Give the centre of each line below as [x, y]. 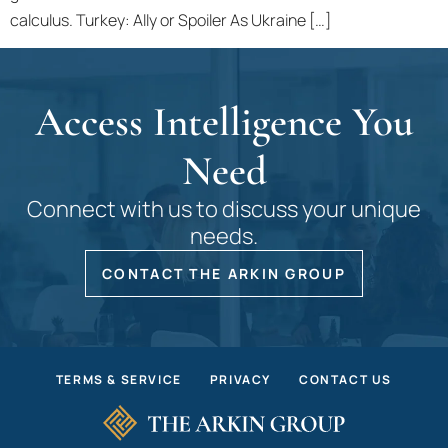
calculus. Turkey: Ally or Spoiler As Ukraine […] [170, 20]
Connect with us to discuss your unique [224, 209]
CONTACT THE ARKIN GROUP [224, 274]
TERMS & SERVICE [118, 380]
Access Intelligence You [224, 122]
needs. [224, 236]
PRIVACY [240, 380]
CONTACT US [346, 380]
